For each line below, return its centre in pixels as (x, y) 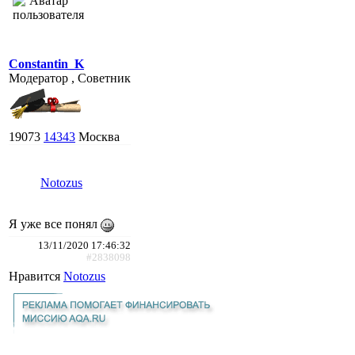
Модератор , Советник (70, 78)
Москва (99, 136)
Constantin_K (46, 63)
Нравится (36, 276)
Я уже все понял (55, 223)
